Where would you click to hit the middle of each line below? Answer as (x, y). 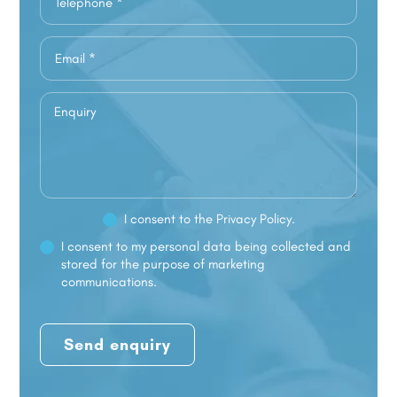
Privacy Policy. (255, 218)
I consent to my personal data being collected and (206, 246)
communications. (109, 281)
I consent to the (170, 218)
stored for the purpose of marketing (163, 264)
